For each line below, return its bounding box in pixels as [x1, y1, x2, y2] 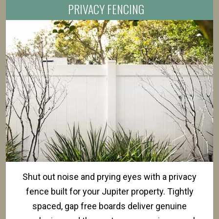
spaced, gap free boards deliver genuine [32, 201, 187, 211]
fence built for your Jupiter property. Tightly [25, 186, 194, 197]
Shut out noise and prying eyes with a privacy [22, 172, 197, 182]
